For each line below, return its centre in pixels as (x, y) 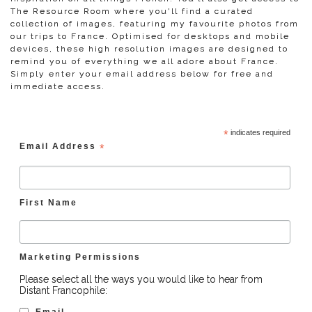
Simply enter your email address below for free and (142, 74)
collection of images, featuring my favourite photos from (155, 24)
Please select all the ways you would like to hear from (141, 279)
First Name (48, 202)
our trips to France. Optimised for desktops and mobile (150, 37)
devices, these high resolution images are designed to (149, 49)
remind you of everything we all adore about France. (145, 62)
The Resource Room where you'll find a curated (132, 11)
